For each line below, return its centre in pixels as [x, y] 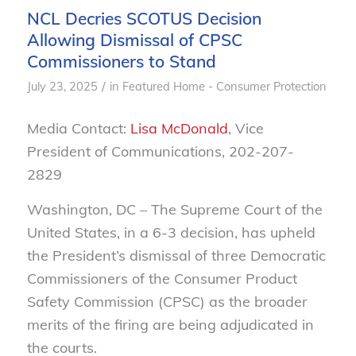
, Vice [246, 128]
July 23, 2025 [62, 87]
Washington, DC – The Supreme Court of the [174, 209]
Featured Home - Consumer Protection [224, 87]
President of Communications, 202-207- [160, 151]
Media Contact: [78, 128]
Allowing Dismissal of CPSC [134, 40]
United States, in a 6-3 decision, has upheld [171, 232]
